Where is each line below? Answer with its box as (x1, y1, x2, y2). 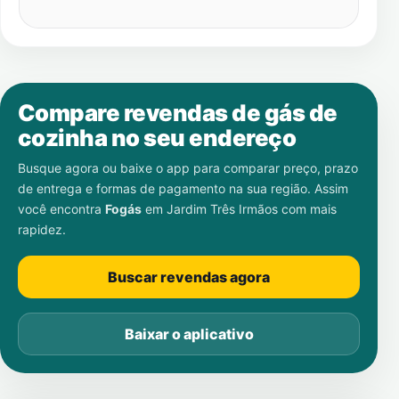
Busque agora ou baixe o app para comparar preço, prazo (18, 160, 358, 175)
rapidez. (18, 222, 66, 237)
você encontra (18, 201, 105, 216)
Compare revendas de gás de (18, 99, 338, 126)
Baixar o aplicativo (124, 325, 254, 343)
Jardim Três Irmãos (167, 201, 278, 216)
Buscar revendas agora (108, 268, 270, 286)
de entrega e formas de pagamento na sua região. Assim (18, 181, 348, 196)
